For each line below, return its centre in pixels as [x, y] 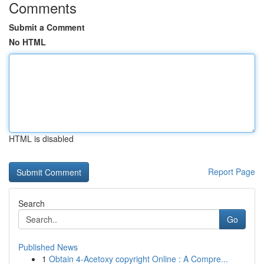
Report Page [232, 171]
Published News [48, 247]
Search [32, 203]
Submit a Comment [47, 27]
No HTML [27, 42]
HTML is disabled [41, 138]
